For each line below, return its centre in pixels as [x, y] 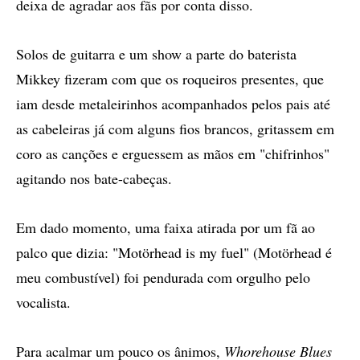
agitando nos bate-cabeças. [94, 178]
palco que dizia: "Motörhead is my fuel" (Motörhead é [174, 252]
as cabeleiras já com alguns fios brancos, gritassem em [175, 129]
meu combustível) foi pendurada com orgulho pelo [163, 277]
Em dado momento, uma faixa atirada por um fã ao [166, 227]
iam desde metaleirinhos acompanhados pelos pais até [173, 104]
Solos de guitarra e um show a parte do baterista [156, 54]
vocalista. [43, 302]
